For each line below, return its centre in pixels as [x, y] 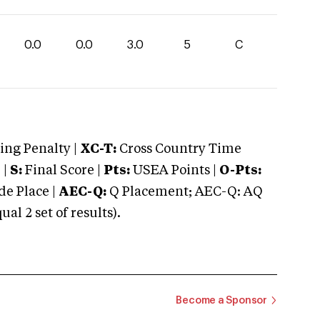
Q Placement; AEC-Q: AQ [185, 192]
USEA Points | [175, 171]
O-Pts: [240, 171]
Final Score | [61, 171]
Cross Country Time [180, 149]
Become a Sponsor [221, 300]
